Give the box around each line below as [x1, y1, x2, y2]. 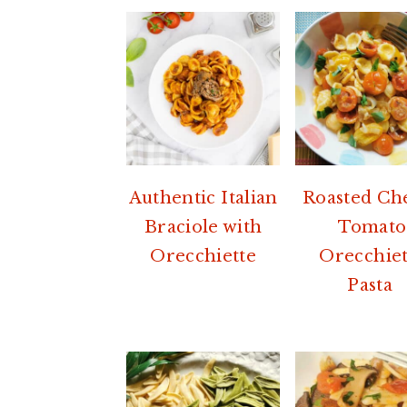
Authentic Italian [128, 187, 278, 208]
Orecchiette [150, 245, 257, 266]
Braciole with [144, 216, 263, 237]
